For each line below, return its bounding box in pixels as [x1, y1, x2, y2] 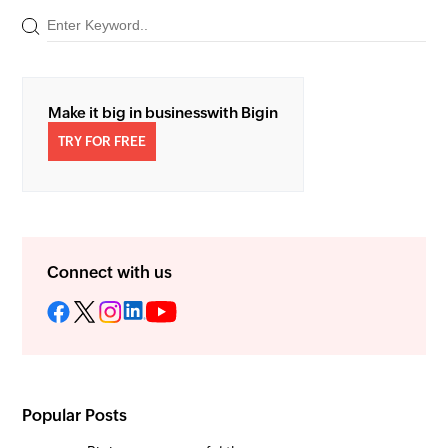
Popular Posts [22, 405, 128, 425]
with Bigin [207, 104, 279, 121]
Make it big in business [48, 104, 208, 121]
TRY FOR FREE [58, 134, 147, 149]
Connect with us [47, 263, 173, 282]
